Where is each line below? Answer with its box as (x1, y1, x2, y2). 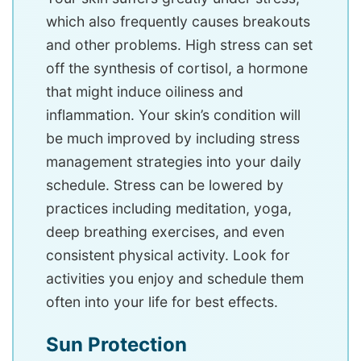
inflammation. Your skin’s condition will (46, 106, 301, 123)
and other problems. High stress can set (46, 36, 313, 53)
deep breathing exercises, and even (46, 223, 284, 240)
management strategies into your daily (46, 153, 301, 170)
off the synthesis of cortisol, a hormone (46, 60, 308, 77)
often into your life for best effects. (46, 293, 278, 310)
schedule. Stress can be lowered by (46, 176, 284, 193)
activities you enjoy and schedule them (46, 270, 304, 287)
